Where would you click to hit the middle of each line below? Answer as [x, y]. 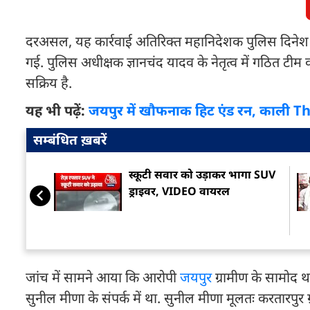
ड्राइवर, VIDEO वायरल [179, 191]
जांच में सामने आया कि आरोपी [103, 277]
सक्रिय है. [49, 83]
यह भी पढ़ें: [57, 110]
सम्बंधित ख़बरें [70, 140]
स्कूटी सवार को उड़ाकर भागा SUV [202, 174]
